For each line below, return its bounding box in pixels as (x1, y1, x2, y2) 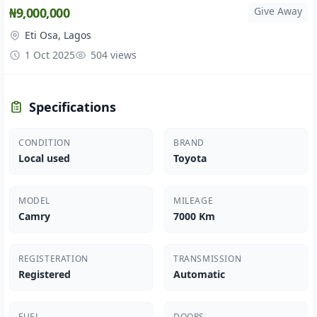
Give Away (254, 4, 302, 18)
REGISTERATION (18, 253, 88, 265)
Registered (18, 267, 71, 281)
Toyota (173, 151, 207, 165)
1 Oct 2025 (25, 48, 75, 62)
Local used (18, 151, 70, 165)
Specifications (29, 98, 116, 115)
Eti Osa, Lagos (25, 28, 91, 42)
